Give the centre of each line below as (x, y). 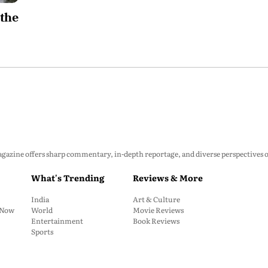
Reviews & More (168, 178)
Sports (42, 232)
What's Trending (68, 178)
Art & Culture (156, 199)
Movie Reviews (158, 210)
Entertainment (57, 221)
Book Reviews (156, 221)
